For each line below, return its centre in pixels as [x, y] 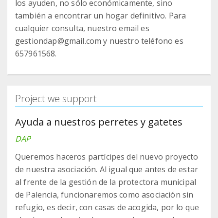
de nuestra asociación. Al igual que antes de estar [107, 170]
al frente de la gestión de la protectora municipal [106, 182]
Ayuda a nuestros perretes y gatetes [99, 122]
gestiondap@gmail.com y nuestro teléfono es [99, 41]
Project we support [56, 99]
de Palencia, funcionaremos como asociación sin [104, 195]
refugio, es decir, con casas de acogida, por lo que [107, 208]
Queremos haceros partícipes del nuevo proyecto [107, 157]
